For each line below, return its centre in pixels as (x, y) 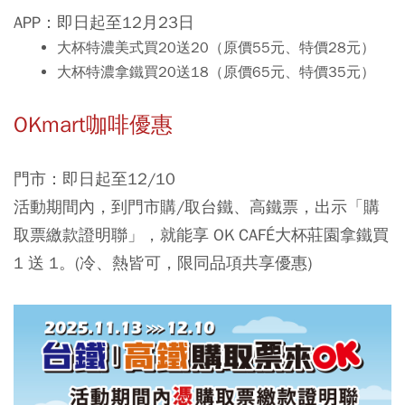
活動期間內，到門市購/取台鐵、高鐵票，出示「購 (197, 207)
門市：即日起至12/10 (94, 179)
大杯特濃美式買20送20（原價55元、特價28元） (216, 48)
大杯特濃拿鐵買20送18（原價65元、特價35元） (216, 72)
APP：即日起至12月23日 (104, 22)
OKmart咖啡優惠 (93, 125)
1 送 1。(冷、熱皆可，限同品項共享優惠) (163, 263)
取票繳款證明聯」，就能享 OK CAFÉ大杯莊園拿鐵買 (201, 235)
